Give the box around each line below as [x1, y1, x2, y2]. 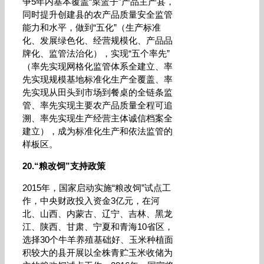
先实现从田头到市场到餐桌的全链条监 [22, 87, 173, 97]
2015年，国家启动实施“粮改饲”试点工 [22, 183, 171, 193]
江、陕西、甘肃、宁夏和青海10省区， [22, 222, 173, 232]
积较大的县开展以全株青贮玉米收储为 [22, 247, 173, 258]
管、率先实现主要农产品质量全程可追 [22, 100, 173, 110]
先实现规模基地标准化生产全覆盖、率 [22, 74, 173, 84]
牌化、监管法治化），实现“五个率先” [22, 48, 170, 58]
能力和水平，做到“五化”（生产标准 [22, 22, 161, 32]
